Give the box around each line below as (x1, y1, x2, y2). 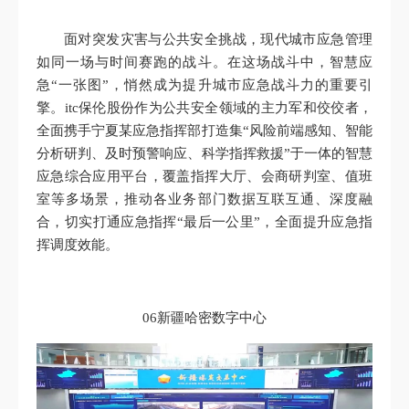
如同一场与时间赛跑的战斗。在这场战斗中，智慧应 (37, 55, 372, 70)
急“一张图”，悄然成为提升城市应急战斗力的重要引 (37, 78, 372, 93)
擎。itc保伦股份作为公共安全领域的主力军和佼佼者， (37, 100, 372, 116)
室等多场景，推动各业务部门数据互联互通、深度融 (37, 192, 372, 207)
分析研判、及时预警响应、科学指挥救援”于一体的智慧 (37, 146, 372, 162)
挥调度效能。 (37, 237, 119, 253)
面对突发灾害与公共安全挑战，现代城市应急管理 (64, 32, 372, 47)
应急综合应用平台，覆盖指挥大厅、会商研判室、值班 (37, 169, 372, 184)
